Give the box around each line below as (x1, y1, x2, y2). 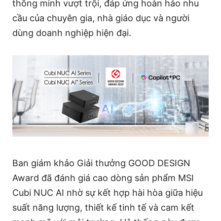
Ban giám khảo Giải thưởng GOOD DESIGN (12, 158, 190, 169)
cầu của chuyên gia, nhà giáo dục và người (12, 12, 189, 23)
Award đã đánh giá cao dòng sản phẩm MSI (12, 173, 194, 184)
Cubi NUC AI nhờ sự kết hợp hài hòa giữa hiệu (12, 187, 203, 198)
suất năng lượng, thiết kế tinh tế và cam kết (12, 202, 194, 213)
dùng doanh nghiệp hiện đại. (12, 27, 131, 38)
